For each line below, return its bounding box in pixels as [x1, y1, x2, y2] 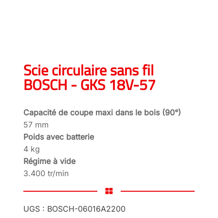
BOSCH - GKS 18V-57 [23, 71, 156, 98]
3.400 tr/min [23, 168, 69, 178]
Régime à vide [23, 156, 75, 166]
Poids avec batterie [23, 131, 94, 142]
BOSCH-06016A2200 [47, 203, 126, 214]
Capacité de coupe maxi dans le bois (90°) [23, 107, 181, 117]
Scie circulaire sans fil [23, 56, 154, 84]
